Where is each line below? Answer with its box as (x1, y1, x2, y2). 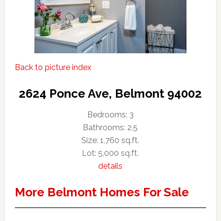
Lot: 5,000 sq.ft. (82, 148, 139, 158)
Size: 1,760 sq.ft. (81, 135, 140, 145)
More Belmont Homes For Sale (14, 184, 189, 199)
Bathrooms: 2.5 (83, 122, 138, 132)
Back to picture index (14, 62, 91, 72)
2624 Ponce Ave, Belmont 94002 (19, 86, 202, 101)
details (98, 161, 123, 171)
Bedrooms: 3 (87, 110, 134, 119)
